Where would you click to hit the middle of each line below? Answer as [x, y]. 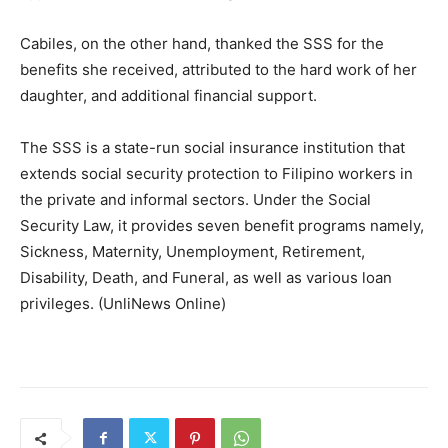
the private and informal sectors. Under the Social [195, 200]
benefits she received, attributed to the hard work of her [218, 70]
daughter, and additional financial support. [168, 96]
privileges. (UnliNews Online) [123, 304]
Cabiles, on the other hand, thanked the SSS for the [202, 44]
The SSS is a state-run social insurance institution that [212, 148]
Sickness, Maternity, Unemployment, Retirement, [192, 252]
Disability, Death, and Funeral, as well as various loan [206, 278]
